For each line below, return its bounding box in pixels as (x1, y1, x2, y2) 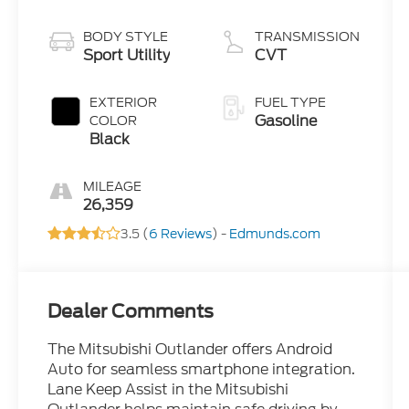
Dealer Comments (47, 300, 215, 323)
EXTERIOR (89, 93, 158, 112)
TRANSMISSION (254, 27, 360, 47)
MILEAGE (83, 177, 142, 196)
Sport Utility (83, 45, 171, 67)
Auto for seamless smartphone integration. (47, 359, 356, 381)
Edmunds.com (229, 225, 321, 244)
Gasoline (254, 110, 317, 132)
